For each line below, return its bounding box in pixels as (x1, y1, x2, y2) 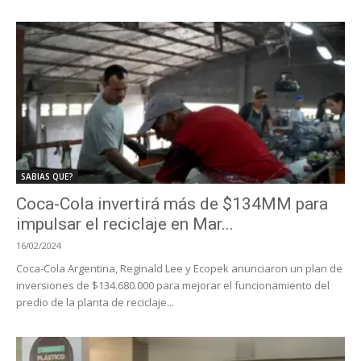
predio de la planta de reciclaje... (16, 295, 174, 310)
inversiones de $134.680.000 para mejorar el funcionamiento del (16, 278, 330, 293)
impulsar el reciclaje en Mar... (16, 214, 234, 234)
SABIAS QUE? (21, 171, 73, 183)
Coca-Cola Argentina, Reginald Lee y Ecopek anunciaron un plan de (16, 261, 342, 276)
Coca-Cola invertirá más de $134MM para (16, 194, 328, 214)
